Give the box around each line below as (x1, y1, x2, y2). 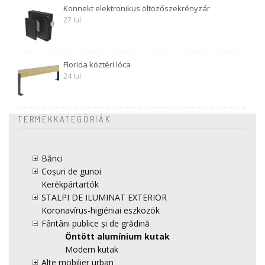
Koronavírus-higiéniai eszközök (41, 205, 160, 216)
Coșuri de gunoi (41, 166, 101, 177)
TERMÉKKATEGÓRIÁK (18, 114, 111, 125)
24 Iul (63, 71, 81, 82)
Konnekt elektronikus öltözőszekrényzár (63, 3, 210, 14)
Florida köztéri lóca (63, 59, 131, 70)
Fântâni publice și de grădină (41, 218, 150, 230)
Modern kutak (65, 244, 118, 256)
